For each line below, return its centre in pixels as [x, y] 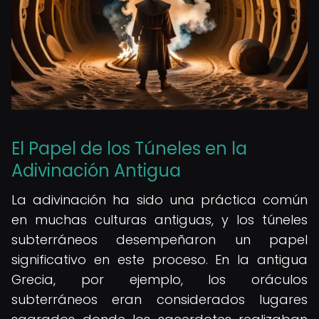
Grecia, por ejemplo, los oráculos [159, 279]
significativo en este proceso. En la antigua [159, 260]
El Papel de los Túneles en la [129, 148]
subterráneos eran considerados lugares [159, 299]
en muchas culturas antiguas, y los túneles [159, 220]
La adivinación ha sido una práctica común [159, 200]
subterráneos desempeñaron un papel [159, 240]
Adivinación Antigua [96, 171]
